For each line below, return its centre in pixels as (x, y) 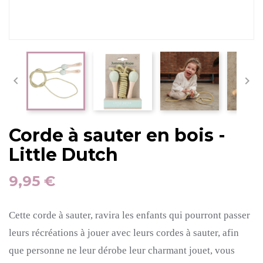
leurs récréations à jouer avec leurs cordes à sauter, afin (124, 233)
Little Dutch (63, 155)
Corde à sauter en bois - (117, 135)
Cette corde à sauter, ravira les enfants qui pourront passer (129, 215)
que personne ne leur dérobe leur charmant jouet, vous (122, 250)
